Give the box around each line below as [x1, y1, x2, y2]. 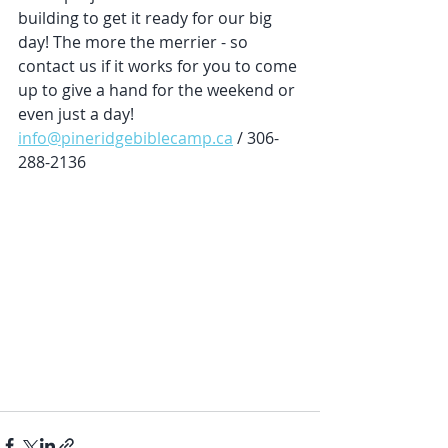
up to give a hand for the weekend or [18, 79, 299, 101]
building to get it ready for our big [18, 7, 276, 29]
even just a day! [18, 103, 138, 125]
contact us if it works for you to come [18, 55, 301, 77]
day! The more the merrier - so [18, 31, 252, 53]
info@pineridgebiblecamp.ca [18, 127, 233, 149]
